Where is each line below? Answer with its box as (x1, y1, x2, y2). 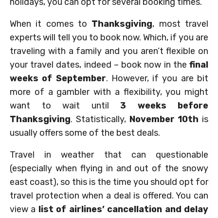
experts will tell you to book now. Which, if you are (10, 32, 208, 43)
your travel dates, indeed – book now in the (10, 59, 189, 71)
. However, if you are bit (106, 73, 209, 84)
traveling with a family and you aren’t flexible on (10, 46, 208, 57)
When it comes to (10, 18, 92, 30)
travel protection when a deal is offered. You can (10, 190, 208, 201)
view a (10, 204, 38, 215)
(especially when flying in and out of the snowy (10, 163, 208, 174)
